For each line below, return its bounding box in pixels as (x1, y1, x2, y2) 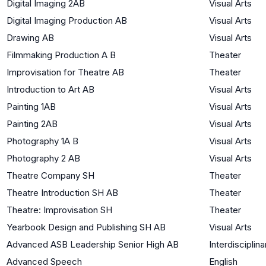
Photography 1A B (7, 135, 78, 147)
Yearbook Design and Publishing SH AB (7, 221, 166, 233)
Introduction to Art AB (7, 83, 94, 95)
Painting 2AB (7, 118, 58, 129)
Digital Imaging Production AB (7, 14, 127, 26)
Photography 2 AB (7, 152, 80, 164)
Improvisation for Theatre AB (7, 66, 124, 78)
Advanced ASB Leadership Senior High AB (7, 238, 179, 250)
